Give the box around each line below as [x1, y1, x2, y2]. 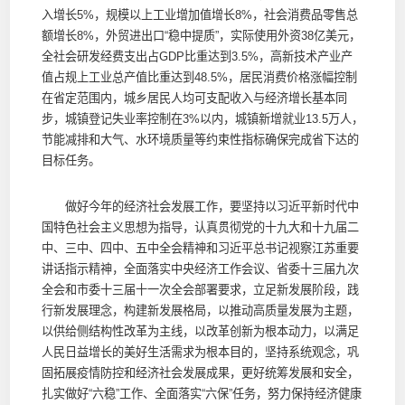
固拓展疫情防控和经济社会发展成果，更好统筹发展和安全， [41, 365, 359, 380]
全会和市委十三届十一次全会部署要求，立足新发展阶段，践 [41, 282, 359, 297]
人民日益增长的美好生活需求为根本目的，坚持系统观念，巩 [41, 344, 359, 359]
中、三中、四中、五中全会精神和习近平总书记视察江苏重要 [41, 240, 359, 255]
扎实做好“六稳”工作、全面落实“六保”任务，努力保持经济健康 [41, 386, 362, 400]
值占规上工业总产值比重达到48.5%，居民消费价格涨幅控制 [41, 70, 357, 84]
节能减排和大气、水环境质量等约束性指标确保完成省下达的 [41, 132, 359, 146]
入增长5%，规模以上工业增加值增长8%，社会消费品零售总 [41, 7, 358, 22]
